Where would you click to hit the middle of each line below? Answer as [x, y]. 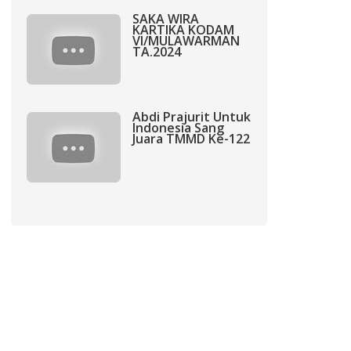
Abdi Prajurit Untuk [192, 117]
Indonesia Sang [179, 128]
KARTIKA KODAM [184, 30]
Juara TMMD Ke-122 [192, 139]
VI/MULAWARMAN [186, 41]
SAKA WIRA [166, 19]
